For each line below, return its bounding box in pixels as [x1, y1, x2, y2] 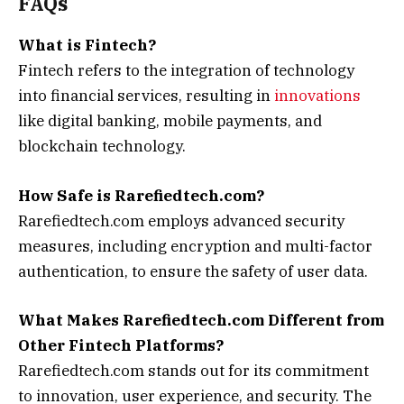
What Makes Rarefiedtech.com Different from [18, 309, 384, 330]
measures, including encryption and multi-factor [18, 235, 372, 256]
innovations [274, 86, 361, 106]
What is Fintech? [18, 35, 156, 56]
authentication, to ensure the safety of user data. [18, 261, 368, 281]
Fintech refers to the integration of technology [18, 60, 354, 81]
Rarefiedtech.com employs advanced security [18, 210, 344, 231]
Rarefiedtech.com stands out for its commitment [18, 360, 369, 381]
